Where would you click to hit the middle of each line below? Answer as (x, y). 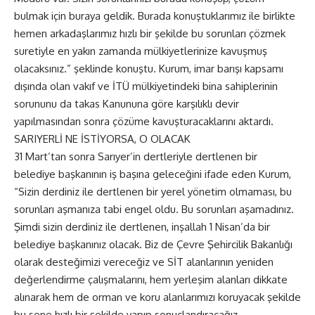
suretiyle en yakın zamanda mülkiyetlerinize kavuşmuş (141, 51)
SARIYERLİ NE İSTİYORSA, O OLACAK (102, 139)
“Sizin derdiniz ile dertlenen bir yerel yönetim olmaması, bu (153, 191)
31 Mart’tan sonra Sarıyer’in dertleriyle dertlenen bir (136, 156)
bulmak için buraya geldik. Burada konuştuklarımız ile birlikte (155, 15)
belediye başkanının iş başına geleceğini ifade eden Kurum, (153, 174)
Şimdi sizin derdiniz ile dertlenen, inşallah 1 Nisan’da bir (142, 226)
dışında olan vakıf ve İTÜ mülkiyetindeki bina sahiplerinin (146, 86)
